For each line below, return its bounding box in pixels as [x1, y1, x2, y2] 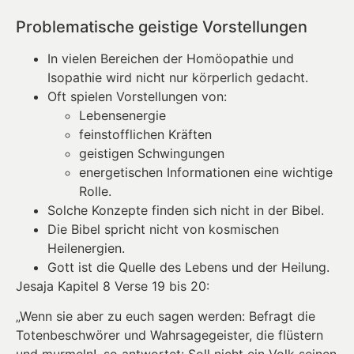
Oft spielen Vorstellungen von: [47, 88, 227, 104]
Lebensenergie [79, 107, 166, 123]
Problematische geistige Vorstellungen [16, 17, 307, 36]
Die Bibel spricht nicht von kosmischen [47, 220, 279, 237]
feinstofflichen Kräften [79, 126, 212, 142]
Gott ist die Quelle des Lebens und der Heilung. [47, 258, 330, 275]
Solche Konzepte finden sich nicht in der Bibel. [47, 201, 324, 218]
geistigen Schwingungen [79, 145, 224, 161]
